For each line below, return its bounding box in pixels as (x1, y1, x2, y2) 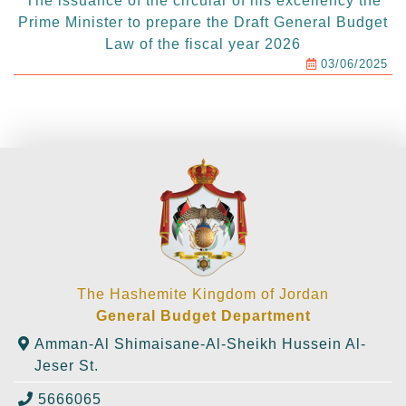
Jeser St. (34, 358, 99, 374)
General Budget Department (95, 308, 311, 324)
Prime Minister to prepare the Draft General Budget (18, 14, 388, 31)
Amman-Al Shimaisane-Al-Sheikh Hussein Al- (34, 336, 366, 353)
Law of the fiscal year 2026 (105, 36, 301, 53)
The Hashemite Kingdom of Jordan (77, 286, 329, 303)
